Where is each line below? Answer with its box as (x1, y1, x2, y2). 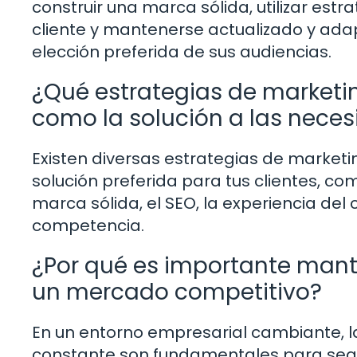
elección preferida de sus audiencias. (32, 40, 331, 63)
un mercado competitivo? (32, 276, 322, 308)
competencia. (32, 214, 144, 237)
